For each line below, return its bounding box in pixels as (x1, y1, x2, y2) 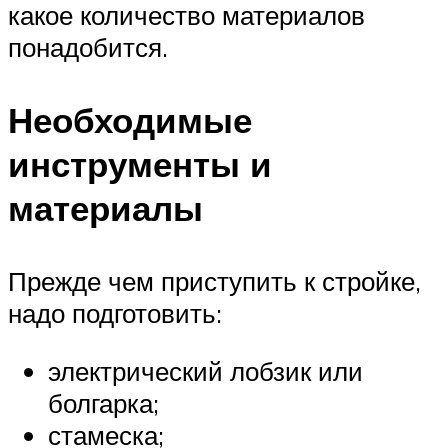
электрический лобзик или (48, 355, 363, 387)
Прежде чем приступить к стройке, (8, 265, 421, 298)
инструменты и (8, 142, 272, 187)
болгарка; (48, 387, 159, 419)
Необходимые (8, 98, 252, 143)
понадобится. (8, 31, 168, 64)
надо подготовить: (8, 297, 222, 330)
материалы (8, 186, 203, 231)
